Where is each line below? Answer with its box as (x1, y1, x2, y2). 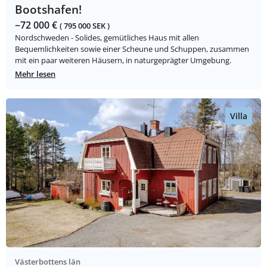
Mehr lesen (15, 69, 55, 80)
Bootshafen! (15, 1, 82, 18)
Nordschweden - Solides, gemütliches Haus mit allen (15, 32, 199, 44)
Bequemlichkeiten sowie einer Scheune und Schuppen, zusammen (15, 44, 249, 55)
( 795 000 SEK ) (60, 20, 110, 32)
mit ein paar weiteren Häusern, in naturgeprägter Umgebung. (15, 55, 231, 66)
